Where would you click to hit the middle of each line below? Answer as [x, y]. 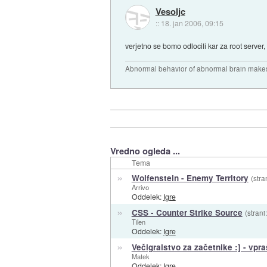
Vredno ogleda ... [145, 151]
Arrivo [140, 187]
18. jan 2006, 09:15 [192, 23]
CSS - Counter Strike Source [187, 213]
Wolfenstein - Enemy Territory [190, 178]
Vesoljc [170, 11]
